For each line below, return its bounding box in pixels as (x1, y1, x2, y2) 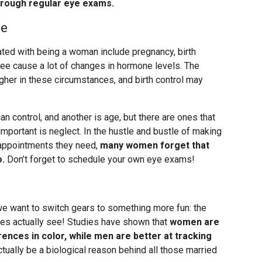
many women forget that (100, 140, 209, 151)
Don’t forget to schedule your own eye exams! (5, 154, 195, 166)
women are (170, 216, 219, 228)
